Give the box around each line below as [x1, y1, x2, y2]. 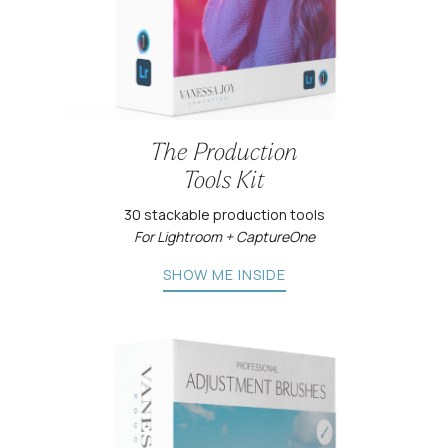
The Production [150, 142, 298, 167]
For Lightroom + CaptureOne [133, 227, 315, 247]
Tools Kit [183, 170, 265, 195]
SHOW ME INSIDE [162, 265, 286, 285]
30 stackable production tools [123, 205, 325, 225]
